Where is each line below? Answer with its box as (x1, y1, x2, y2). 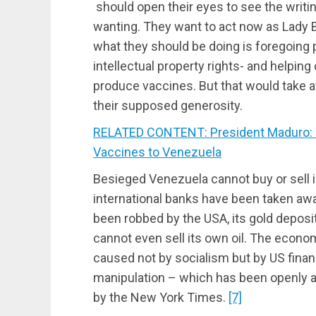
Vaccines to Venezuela (93, 144, 221, 159)
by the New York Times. (93, 289, 229, 305)
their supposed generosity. (93, 97, 243, 113)
